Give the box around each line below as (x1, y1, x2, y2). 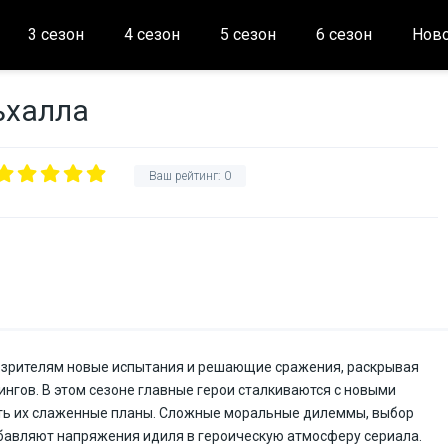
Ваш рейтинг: (149, 169, 224, 183)
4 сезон (123, 25, 180, 44)
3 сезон (27, 25, 84, 44)
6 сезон (315, 25, 372, 44)
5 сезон (219, 25, 276, 44)
